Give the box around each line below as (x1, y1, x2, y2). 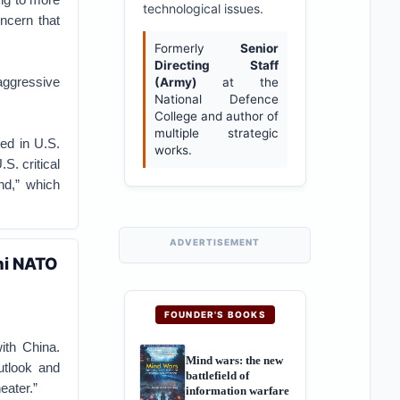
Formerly (154, 41, 240, 55)
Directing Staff (154, 58, 279, 72)
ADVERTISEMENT (170, 237, 261, 247)
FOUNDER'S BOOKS (163, 309, 266, 320)
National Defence (154, 92, 279, 106)
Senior (239, 41, 279, 55)
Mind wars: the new (185, 353, 283, 367)
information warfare (185, 383, 289, 397)
